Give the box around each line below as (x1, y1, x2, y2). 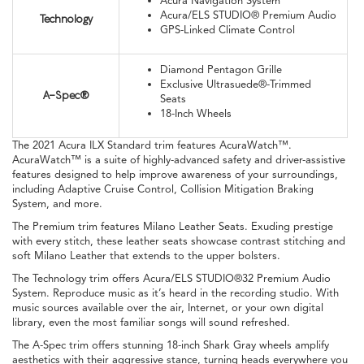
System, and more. (12, 197, 102, 210)
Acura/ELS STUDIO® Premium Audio (160, 8, 336, 22)
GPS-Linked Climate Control (160, 23, 295, 37)
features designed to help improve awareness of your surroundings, (12, 167, 338, 181)
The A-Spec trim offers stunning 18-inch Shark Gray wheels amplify (12, 338, 329, 352)
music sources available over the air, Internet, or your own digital (12, 301, 323, 314)
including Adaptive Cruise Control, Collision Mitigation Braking (12, 182, 314, 196)
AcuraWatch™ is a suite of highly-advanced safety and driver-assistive (12, 153, 345, 167)
